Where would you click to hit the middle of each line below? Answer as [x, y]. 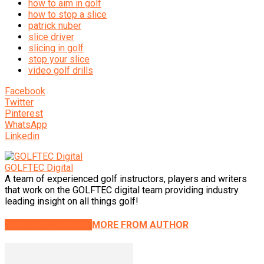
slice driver [51, 37]
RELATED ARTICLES [48, 225]
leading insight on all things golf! [72, 201]
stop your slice [59, 59]
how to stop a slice [67, 14]
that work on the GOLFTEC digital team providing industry [122, 190]
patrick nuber [55, 25]
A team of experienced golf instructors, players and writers [126, 179]
